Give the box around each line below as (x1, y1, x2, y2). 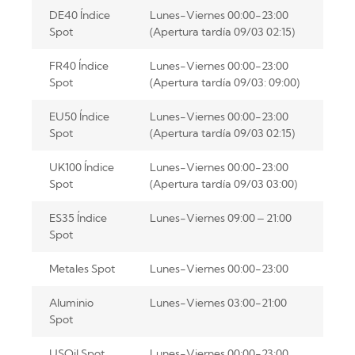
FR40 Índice (48, 59, 109, 74)
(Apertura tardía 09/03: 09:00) (149, 75, 300, 90)
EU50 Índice (48, 109, 109, 124)
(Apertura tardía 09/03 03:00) (149, 177, 297, 192)
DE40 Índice (48, 8, 110, 23)
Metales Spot (48, 261, 115, 277)
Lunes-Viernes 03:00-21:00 (149, 296, 287, 311)
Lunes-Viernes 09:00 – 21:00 (149, 211, 292, 226)
